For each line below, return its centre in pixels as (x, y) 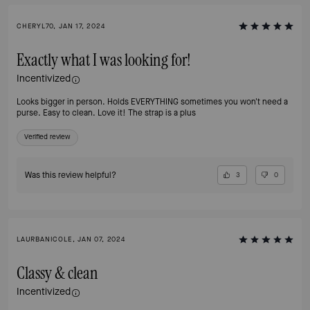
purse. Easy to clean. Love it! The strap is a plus (106, 112)
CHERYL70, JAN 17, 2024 (61, 26)
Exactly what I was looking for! (104, 60)
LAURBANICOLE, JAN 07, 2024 (71, 239)
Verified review (47, 136)
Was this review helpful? (71, 175)
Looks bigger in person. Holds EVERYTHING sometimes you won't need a (99, 101)
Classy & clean (57, 274)
